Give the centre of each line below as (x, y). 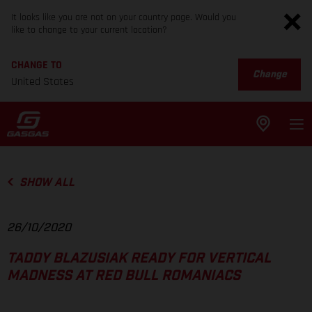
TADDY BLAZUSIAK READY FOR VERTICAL (139, 259)
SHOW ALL (47, 182)
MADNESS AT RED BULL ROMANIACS (124, 276)
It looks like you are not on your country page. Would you (124, 17)
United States (42, 82)
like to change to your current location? (89, 30)
